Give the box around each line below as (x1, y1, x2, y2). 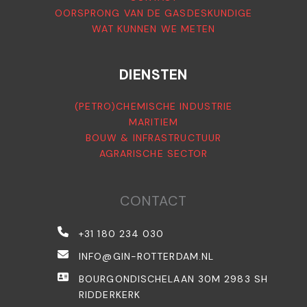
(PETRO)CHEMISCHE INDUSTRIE (74, 100, 233, 113)
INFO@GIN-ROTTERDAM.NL (79, 250, 214, 263)
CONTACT (119, 192, 188, 210)
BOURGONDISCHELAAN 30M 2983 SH (79, 273, 268, 286)
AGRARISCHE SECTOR (99, 147, 208, 160)
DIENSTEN (119, 66, 188, 84)
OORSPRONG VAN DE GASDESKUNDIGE (54, 7, 253, 20)
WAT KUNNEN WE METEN (91, 23, 216, 36)
